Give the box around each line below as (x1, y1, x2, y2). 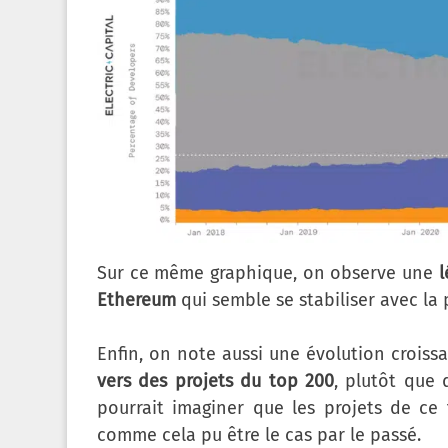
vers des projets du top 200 (97, 370, 334, 393)
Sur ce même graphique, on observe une (97, 262, 439, 285)
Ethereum (97, 289, 176, 312)
